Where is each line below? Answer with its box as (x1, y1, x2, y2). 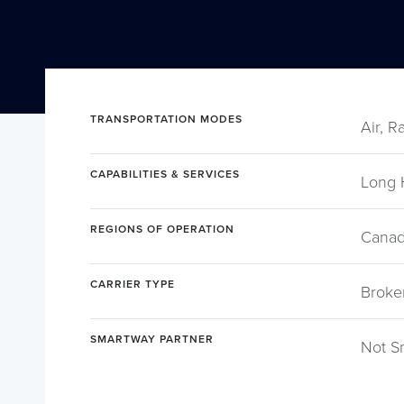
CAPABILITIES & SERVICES (90, 165, 240, 181)
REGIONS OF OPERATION (90, 220, 234, 236)
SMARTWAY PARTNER (90, 330, 214, 346)
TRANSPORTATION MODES (90, 110, 243, 126)
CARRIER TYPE (90, 275, 175, 291)
